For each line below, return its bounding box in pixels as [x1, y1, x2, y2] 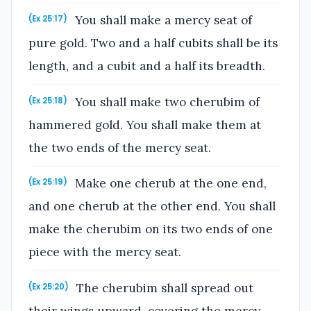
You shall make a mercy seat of [72, 12, 253, 28]
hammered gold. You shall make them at [28, 117, 261, 133]
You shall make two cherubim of [72, 94, 260, 110]
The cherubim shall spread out [73, 280, 254, 296]
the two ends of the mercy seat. [28, 140, 211, 155]
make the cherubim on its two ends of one [28, 221, 273, 237]
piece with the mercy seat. [28, 244, 181, 260]
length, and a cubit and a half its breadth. [28, 58, 265, 74]
